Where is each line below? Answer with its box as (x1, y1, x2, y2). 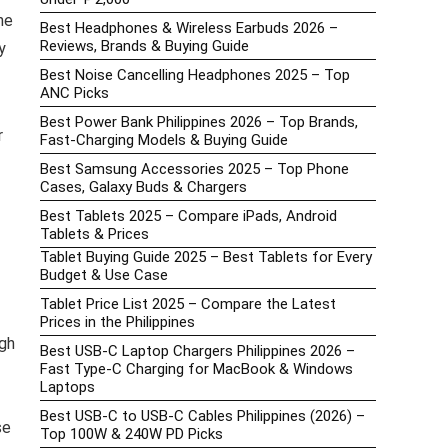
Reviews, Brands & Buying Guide (40, 37, 249, 56)
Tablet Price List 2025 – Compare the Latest (40, 295, 336, 314)
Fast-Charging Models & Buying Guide (40, 131, 288, 150)
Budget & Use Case (40, 266, 168, 285)
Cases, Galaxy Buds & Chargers (40, 178, 247, 197)
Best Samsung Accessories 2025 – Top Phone (40, 160, 349, 179)
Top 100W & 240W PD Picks (40, 425, 223, 444)
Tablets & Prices (40, 225, 149, 244)
